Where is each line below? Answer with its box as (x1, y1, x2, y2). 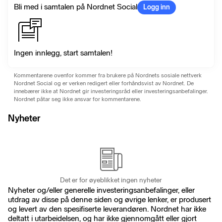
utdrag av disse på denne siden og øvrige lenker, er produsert (8, 194, 211, 204)
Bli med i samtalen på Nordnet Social (14, 2, 137, 12)
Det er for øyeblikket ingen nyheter (60, 175, 162, 184)
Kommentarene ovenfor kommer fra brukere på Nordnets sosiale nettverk (14, 72, 202, 79)
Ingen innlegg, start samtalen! (14, 48, 112, 58)
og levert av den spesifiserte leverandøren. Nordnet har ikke (8, 204, 206, 214)
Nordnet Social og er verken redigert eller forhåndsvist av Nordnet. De (14, 80, 194, 87)
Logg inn (143, 3, 170, 12)
